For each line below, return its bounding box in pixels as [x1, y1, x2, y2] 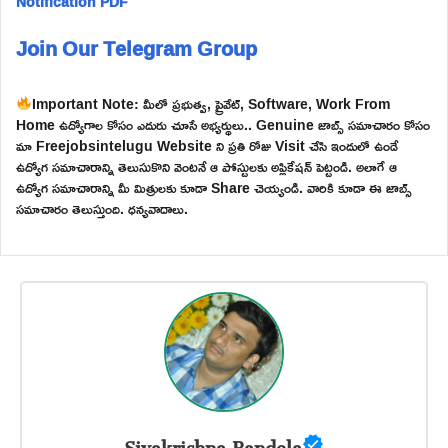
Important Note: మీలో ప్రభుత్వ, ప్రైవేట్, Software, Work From [31, 89, 390, 117]
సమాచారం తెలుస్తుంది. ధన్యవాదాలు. [16, 194, 188, 222]
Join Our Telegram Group [16, 28, 257, 67]
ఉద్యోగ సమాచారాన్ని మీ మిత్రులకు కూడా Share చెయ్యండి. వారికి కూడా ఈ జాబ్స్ [16, 173, 412, 201]
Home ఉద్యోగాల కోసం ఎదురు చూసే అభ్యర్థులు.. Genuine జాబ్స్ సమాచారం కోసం [16, 110, 430, 138]
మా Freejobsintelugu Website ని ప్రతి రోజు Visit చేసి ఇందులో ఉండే [16, 131, 398, 159]
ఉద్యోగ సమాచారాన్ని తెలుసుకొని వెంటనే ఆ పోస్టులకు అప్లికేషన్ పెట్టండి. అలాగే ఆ [16, 152, 397, 180]
